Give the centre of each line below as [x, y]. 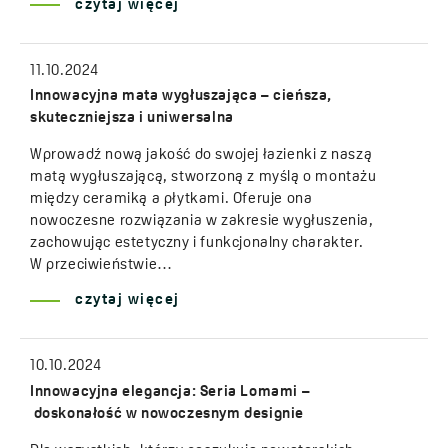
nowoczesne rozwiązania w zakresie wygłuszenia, [202, 222]
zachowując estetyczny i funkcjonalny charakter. [197, 244]
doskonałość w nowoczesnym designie [167, 414]
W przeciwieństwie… [101, 266]
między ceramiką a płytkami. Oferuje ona [171, 200]
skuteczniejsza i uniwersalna [132, 119]
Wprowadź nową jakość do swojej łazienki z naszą [201, 156]
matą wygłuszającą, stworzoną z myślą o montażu [203, 178]
